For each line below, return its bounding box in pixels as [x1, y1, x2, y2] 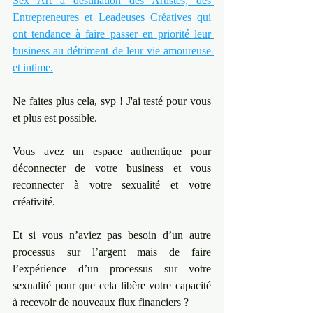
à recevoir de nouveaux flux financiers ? [13, 296, 189, 308]
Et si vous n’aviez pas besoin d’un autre [13, 229, 211, 241]
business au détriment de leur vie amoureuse [13, 45, 211, 57]
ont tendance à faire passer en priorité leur [13, 28, 211, 40]
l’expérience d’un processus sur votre [13, 263, 211, 275]
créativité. [13, 196, 55, 208]
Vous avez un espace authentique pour [13, 145, 211, 157]
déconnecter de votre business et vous [13, 162, 211, 174]
